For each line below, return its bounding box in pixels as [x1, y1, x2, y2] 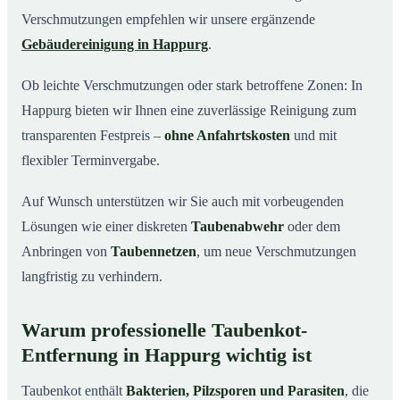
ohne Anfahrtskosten [164, 127, 290, 143]
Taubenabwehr [191, 218, 284, 234]
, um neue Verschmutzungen [196, 243, 356, 259]
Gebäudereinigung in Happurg [21, 36, 208, 52]
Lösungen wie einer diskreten [21, 218, 191, 234]
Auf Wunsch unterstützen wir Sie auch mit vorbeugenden [21, 193, 344, 209]
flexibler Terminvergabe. [21, 152, 160, 168]
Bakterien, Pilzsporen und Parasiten [126, 382, 345, 398]
